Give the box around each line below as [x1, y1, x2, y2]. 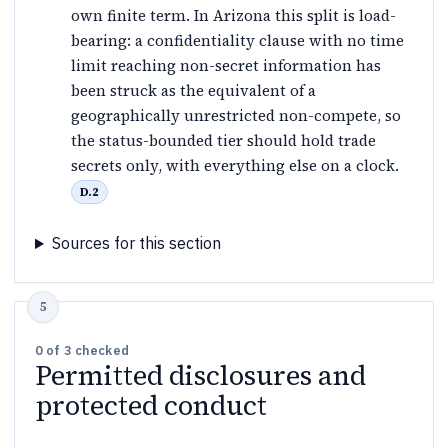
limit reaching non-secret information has [71, 54, 381, 76]
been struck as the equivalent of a [71, 79, 316, 101]
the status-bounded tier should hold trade [71, 129, 376, 151]
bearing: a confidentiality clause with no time [71, 29, 404, 51]
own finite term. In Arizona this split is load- [71, 4, 396, 26]
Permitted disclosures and [35, 357, 366, 395]
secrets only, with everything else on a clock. [71, 154, 399, 176]
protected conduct [35, 387, 267, 425]
